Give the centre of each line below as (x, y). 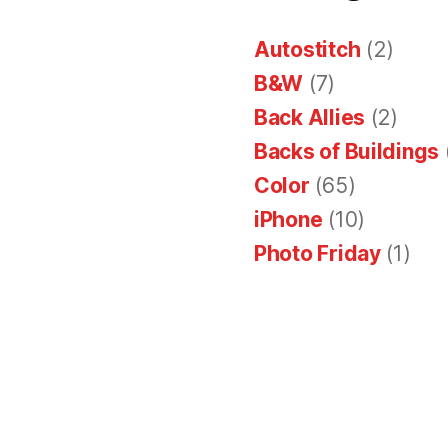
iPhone (288, 219)
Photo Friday (317, 253)
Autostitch (307, 49)
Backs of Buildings (347, 151)
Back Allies (310, 117)
